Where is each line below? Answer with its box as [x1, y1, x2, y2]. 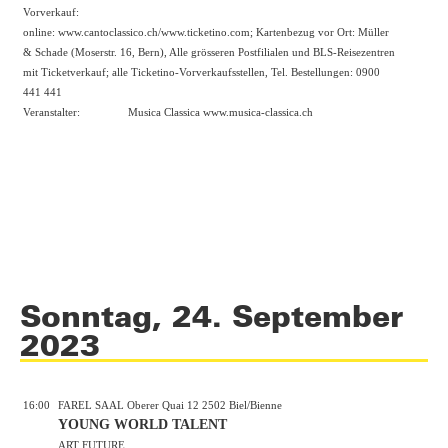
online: [23, 25, 58, 38]
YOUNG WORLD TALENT [58, 416, 227, 432]
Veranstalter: [23, 105, 80, 118]
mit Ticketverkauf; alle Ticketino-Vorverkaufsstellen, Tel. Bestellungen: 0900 [23, 65, 380, 78]
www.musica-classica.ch [203, 105, 313, 118]
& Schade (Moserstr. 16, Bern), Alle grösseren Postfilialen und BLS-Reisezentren [23, 45, 395, 58]
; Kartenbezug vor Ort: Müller [250, 25, 389, 38]
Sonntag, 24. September [20, 294, 403, 335]
